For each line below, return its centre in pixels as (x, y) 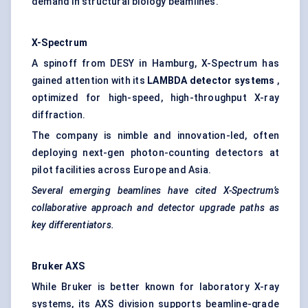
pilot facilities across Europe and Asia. (121, 170)
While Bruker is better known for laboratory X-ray (155, 287)
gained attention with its (90, 81)
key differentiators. (73, 225)
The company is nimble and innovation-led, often (155, 136)
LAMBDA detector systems (211, 81)
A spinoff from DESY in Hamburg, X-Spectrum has (155, 64)
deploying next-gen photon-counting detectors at (155, 153)
